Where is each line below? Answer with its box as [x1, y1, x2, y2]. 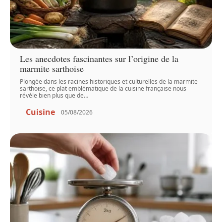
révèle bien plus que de [20, 91, 84, 100]
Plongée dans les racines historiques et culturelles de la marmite [20, 77, 198, 86]
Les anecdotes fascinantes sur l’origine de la [20, 53, 179, 65]
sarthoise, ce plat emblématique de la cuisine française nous [20, 84, 187, 93]
